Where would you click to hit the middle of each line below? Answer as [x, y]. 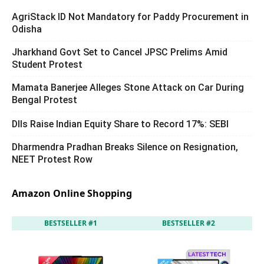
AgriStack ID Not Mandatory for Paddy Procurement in [130, 16]
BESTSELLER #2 [189, 223]
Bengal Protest [44, 100]
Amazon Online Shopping [72, 193]
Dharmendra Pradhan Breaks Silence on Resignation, [125, 147]
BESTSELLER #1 [71, 223]
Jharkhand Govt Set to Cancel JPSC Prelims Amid [120, 52]
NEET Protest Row [52, 159]
